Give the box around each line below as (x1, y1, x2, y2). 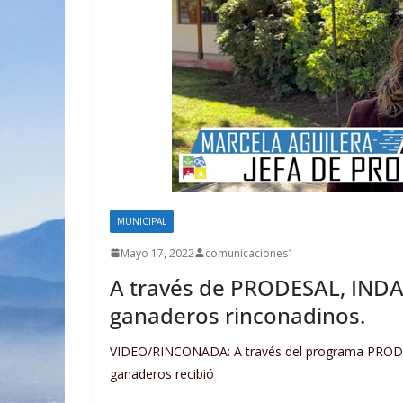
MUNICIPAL (117, 214, 166, 228)
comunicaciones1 (205, 245, 294, 261)
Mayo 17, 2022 (121, 245, 194, 261)
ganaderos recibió (110, 364, 214, 382)
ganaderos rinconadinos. (110, 300, 365, 330)
